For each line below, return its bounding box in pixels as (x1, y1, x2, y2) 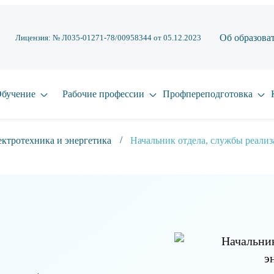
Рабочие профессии (62, 89, 144, 99)
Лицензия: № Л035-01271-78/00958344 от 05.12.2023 (15, 33, 201, 42)
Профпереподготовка (163, 89, 253, 99)
